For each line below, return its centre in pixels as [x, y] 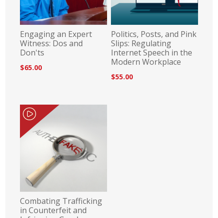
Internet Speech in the [151, 53]
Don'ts [32, 53]
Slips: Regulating [141, 44]
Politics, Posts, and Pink [154, 34]
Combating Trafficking [61, 201]
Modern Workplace [146, 62]
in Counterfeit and [54, 210]
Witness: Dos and [52, 44]
